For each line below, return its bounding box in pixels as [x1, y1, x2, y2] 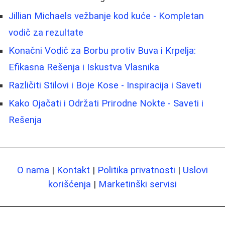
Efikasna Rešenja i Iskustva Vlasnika [9, 61, 159, 73]
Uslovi [183, 164, 208, 176]
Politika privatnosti [97, 164, 175, 176]
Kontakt [57, 164, 90, 176]
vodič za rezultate [9, 27, 83, 38]
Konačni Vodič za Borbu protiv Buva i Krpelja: [9, 45, 196, 56]
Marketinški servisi [98, 178, 177, 190]
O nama [17, 164, 49, 176]
